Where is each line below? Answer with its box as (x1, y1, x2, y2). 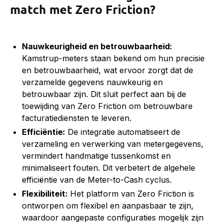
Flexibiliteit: (22, 188, 68, 199)
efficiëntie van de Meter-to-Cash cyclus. (22, 174, 172, 185)
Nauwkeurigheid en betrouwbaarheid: (22, 41, 172, 51)
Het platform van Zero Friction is (68, 188, 194, 199)
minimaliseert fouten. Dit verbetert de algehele (22, 162, 195, 173)
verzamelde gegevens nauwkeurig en (22, 77, 163, 87)
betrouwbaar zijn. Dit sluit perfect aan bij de (22, 89, 186, 99)
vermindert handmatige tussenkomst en (22, 150, 171, 161)
